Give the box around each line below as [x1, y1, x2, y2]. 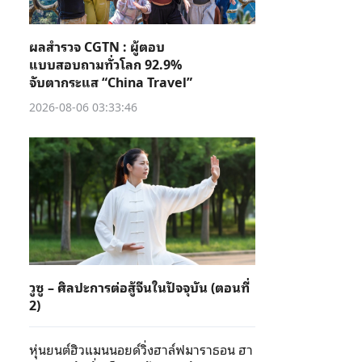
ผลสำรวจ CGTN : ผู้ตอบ [29, 36, 165, 57]
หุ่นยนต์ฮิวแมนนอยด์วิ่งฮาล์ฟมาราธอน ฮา [29, 339, 253, 360]
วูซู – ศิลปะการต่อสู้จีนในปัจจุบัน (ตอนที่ [29, 276, 250, 297]
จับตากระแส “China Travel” [29, 71, 192, 92]
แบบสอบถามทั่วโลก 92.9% [29, 53, 182, 74]
